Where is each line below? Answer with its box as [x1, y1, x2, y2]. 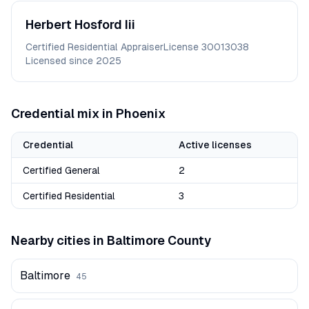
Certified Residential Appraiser [26, 41, 163, 52]
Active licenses [179, 139, 252, 150]
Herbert [26, 17, 72, 32]
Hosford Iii [74, 17, 135, 32]
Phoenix [116, 106, 166, 121]
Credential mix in [11, 106, 116, 121]
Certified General [23, 165, 100, 176]
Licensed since [26, 55, 96, 66]
